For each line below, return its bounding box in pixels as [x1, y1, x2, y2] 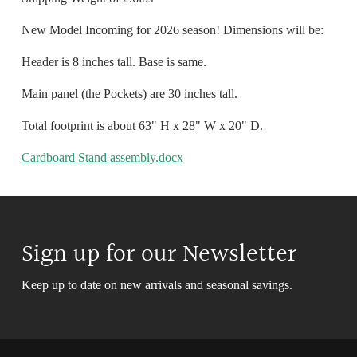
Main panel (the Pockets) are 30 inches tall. [21, 86, 237, 100]
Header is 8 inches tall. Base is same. [21, 54, 210, 69]
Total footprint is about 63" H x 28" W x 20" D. [21, 118, 266, 132]
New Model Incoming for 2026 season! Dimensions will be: [21, 22, 324, 37]
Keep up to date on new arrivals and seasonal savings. [21, 277, 292, 292]
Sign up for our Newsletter [21, 235, 296, 274]
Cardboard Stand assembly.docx [21, 150, 183, 164]
